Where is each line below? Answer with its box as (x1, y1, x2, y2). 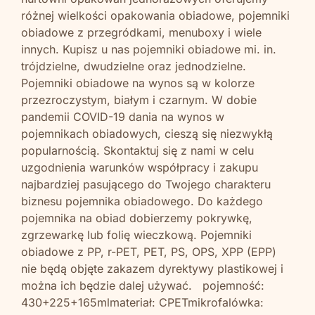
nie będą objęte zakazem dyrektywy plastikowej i (21, 261, 283, 276)
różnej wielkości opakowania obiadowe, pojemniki (21, 8, 290, 22)
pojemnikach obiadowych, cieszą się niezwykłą (21, 126, 273, 141)
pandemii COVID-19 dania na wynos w (21, 109, 224, 124)
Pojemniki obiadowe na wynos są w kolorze (21, 75, 255, 90)
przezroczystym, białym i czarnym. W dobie (21, 92, 257, 107)
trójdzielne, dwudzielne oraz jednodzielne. (21, 58, 246, 73)
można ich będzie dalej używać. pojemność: (21, 278, 264, 292)
